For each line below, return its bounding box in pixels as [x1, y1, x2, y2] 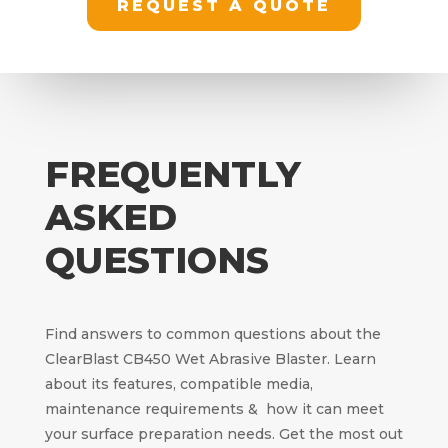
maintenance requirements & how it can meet [44, 400, 384, 419]
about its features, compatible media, [44, 375, 313, 394]
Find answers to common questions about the [44, 325, 381, 344]
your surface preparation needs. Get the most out [44, 425, 403, 444]
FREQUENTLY [44, 152, 301, 197]
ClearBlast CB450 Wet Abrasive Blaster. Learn [44, 350, 376, 369]
